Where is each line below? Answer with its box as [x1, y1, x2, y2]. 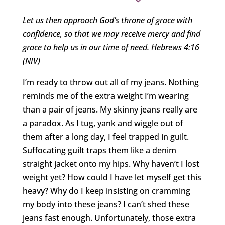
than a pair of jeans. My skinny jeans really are [22, 104, 197, 116]
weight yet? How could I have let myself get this [22, 172, 201, 183]
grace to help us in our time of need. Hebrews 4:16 [22, 42, 199, 53]
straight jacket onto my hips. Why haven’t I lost [22, 158, 199, 170]
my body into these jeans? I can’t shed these [22, 199, 189, 210]
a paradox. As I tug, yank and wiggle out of [22, 118, 183, 129]
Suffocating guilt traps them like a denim [22, 145, 176, 156]
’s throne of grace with [114, 15, 192, 26]
